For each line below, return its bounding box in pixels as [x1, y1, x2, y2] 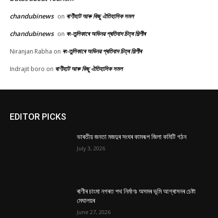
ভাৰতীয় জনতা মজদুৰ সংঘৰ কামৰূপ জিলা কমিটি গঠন [77, 133, 187, 141]
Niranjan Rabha [10, 47, 52, 56]
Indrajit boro [10, 65, 45, 73]
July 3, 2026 [77, 145, 106, 152]
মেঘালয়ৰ [77, 196, 95, 204]
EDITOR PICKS [10, 111, 66, 122]
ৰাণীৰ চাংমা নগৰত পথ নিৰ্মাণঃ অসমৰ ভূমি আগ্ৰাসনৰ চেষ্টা [77, 187, 196, 195]
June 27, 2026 [77, 208, 111, 216]
